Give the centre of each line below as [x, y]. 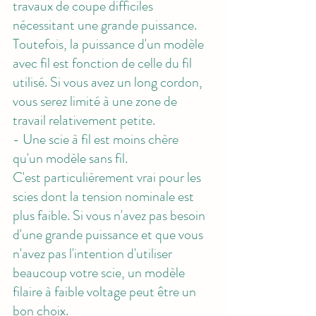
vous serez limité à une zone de [96, 101]
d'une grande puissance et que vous [109, 234]
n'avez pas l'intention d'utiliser [94, 253]
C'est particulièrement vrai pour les [108, 177]
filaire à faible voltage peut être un [106, 291]
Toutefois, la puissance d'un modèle [110, 44]
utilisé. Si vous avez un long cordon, [109, 82]
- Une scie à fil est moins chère [97, 139]
